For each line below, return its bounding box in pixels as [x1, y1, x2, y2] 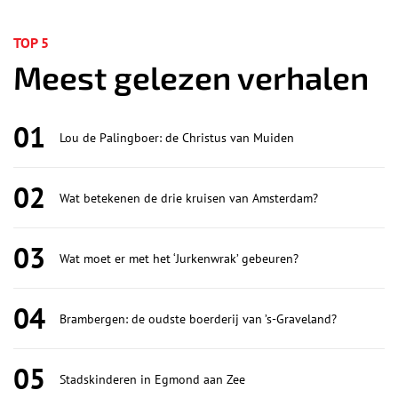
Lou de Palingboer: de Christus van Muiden [60, 129, 294, 146]
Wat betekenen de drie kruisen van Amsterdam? [60, 189, 318, 206]
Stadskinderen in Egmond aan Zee [60, 370, 245, 387]
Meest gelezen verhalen [13, 58, 369, 96]
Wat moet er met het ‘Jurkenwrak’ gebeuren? [60, 250, 298, 267]
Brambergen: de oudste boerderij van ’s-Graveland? [60, 310, 337, 327]
